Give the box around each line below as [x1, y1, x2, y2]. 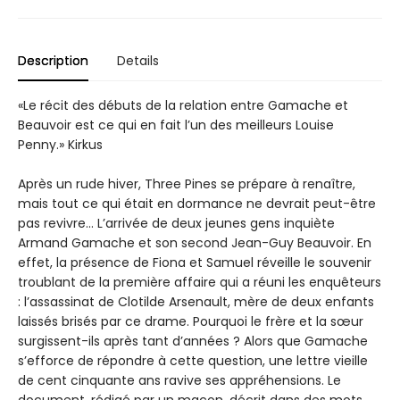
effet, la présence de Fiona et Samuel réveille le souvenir [18, 253, 371, 271]
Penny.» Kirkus [18, 135, 103, 154]
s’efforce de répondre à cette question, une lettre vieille [18, 351, 368, 370]
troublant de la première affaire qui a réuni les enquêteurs [18, 272, 381, 291]
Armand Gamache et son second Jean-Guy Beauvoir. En [18, 233, 371, 252]
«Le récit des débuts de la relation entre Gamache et [18, 96, 348, 114]
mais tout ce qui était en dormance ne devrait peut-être [18, 194, 376, 212]
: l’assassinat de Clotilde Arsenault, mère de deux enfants [18, 292, 374, 311]
